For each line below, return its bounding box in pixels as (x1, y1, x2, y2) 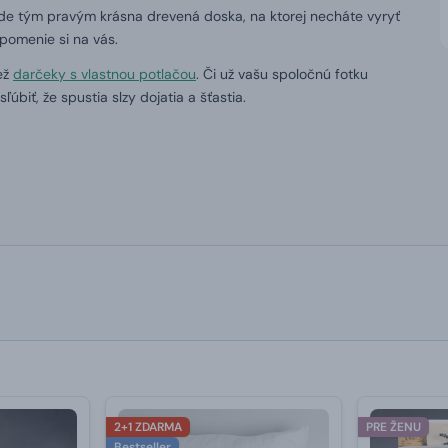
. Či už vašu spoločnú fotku (196, 65, 368, 83)
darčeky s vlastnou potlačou (13, 65, 196, 83)
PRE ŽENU (366, 419, 422, 435)
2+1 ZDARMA (113, 419, 182, 435)
